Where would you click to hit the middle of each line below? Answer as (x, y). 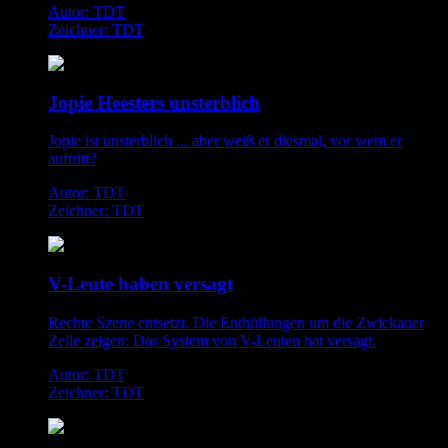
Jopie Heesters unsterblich (154, 102)
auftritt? (72, 159)
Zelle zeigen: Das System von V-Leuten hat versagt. (212, 340)
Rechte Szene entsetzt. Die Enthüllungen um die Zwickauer (236, 322)
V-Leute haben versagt (140, 284)
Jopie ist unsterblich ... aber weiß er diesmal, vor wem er (225, 141)
